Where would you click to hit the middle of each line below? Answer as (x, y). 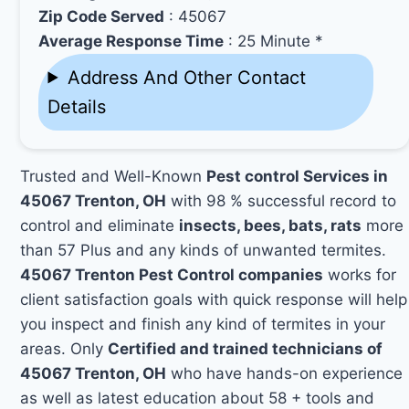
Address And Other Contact (186, 77)
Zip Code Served (102, 16)
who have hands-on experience (285, 373)
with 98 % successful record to (282, 200)
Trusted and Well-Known (114, 176)
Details (77, 106)
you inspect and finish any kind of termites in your (203, 324)
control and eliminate (100, 225)
